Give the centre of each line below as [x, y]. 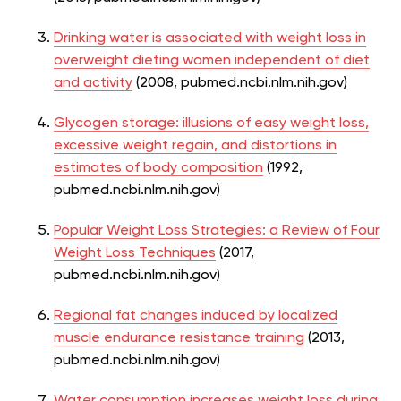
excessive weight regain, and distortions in [195, 145]
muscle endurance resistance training [179, 338]
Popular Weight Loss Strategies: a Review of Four [217, 230]
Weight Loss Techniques [135, 253]
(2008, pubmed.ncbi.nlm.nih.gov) [240, 83]
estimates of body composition [158, 168]
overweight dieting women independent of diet [212, 60]
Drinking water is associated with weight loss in [210, 38]
